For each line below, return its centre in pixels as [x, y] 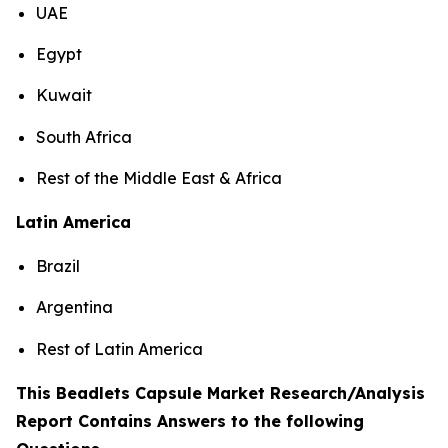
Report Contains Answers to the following [190, 420]
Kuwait [64, 95]
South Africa [84, 136]
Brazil [58, 265]
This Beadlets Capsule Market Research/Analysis [220, 392]
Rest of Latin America [119, 348]
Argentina [74, 307]
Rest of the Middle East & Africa [159, 177]
